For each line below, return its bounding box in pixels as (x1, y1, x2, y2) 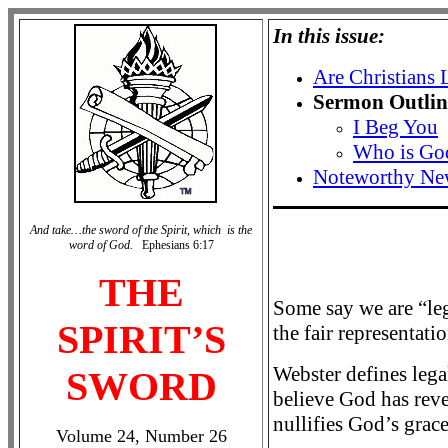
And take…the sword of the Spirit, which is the (30, 223, 252, 237)
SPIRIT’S (56, 317, 226, 362)
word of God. (68, 238, 142, 252)
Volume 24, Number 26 (55, 426, 227, 446)
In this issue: (273, 24, 385, 48)
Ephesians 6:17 (141, 238, 214, 252)
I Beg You (353, 115, 438, 139)
